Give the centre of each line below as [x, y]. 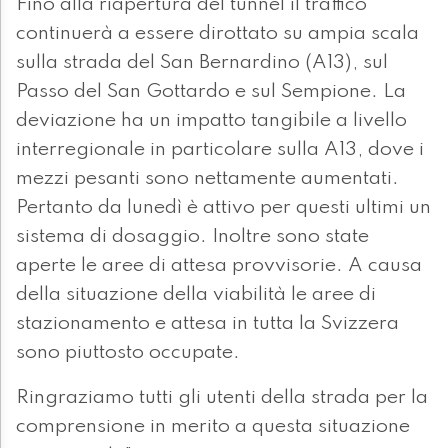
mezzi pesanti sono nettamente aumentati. [207, 179]
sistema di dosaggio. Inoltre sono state [192, 237]
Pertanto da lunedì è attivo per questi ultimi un [223, 208]
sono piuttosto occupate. [133, 353]
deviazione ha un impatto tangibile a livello [211, 121]
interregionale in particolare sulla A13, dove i [220, 150]
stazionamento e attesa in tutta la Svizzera [207, 324]
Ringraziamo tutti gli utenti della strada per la [222, 398]
